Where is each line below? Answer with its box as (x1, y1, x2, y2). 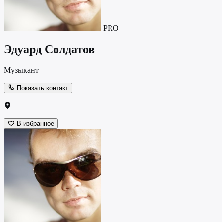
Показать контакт (15, 84, 68, 92)
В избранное (15, 119, 54, 127)
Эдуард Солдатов (4, 43, 95, 56)
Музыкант (4, 65, 39, 74)
